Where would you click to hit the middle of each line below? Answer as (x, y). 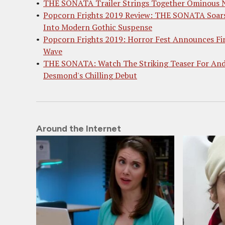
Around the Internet (79, 129)
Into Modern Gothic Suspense (98, 27)
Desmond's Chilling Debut (90, 75)
